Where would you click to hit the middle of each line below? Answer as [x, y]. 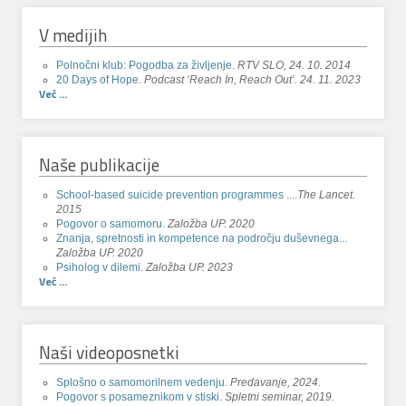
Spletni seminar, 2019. [280, 397]
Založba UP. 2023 [190, 267]
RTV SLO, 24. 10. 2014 [293, 65]
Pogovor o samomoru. [112, 223]
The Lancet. [327, 194]
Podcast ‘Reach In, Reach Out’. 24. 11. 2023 [251, 79]
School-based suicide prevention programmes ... [176, 194]
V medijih [73, 35]
